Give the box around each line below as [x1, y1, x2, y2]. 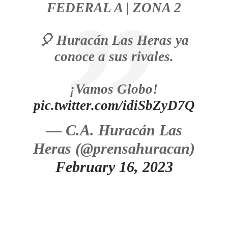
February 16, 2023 [55, 158, 173, 175]
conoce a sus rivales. [54, 49, 174, 64]
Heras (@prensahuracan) [33, 140, 195, 157]
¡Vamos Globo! [70, 81, 158, 97]
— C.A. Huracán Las [46, 122, 182, 138]
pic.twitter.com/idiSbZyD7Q [33, 98, 195, 113]
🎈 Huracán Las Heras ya [39, 33, 189, 48]
